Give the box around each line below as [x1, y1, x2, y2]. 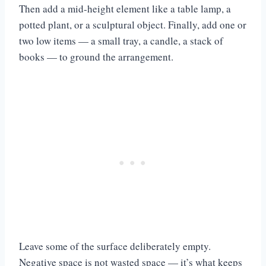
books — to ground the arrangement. [19, 49, 173, 64]
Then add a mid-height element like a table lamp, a [19, 1, 231, 15]
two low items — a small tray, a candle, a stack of [19, 33, 223, 47]
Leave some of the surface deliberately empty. [19, 239, 211, 253]
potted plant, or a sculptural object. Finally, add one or [19, 17, 246, 31]
